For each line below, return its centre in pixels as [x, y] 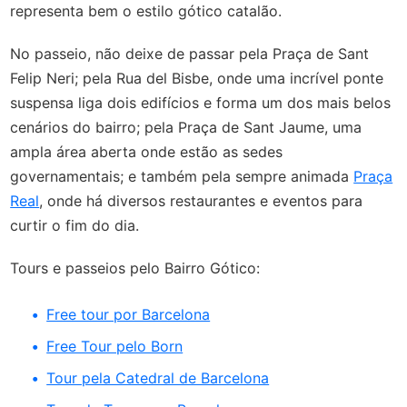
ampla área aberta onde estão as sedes [147, 152]
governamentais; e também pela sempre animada [182, 177]
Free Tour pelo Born [115, 347]
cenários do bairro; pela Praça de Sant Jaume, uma [186, 128]
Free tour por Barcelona [129, 315]
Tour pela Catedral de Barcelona [158, 378]
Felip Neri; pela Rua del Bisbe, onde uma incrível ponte [197, 79]
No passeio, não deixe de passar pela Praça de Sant [190, 54]
